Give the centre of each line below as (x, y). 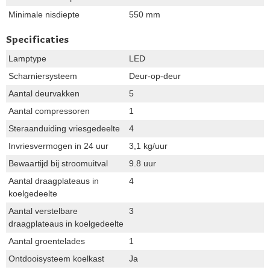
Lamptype (27, 58)
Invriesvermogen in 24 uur (58, 146)
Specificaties (37, 39)
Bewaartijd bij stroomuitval (58, 163)
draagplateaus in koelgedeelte (66, 223)
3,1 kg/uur (148, 146)
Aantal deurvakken (44, 93)
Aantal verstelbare (43, 211)
